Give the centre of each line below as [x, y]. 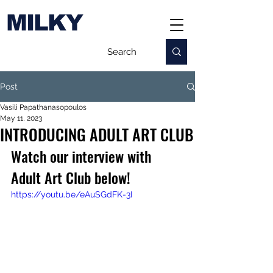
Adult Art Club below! [71, 177]
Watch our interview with [83, 156]
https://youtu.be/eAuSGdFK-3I [72, 194]
